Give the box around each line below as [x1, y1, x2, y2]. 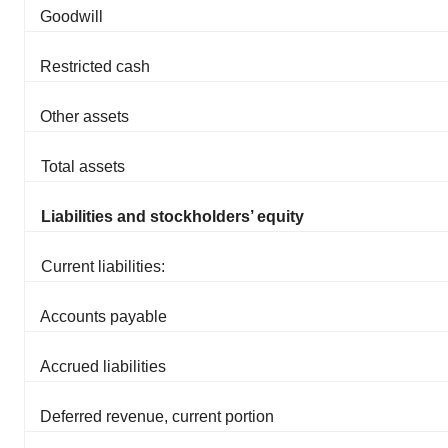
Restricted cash [40, 58, 150, 76]
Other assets [40, 108, 129, 126]
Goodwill [40, 8, 103, 26]
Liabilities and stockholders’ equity [41, 208, 304, 226]
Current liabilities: [41, 258, 165, 276]
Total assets [41, 158, 125, 176]
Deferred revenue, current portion [40, 408, 274, 426]
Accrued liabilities [40, 358, 166, 376]
